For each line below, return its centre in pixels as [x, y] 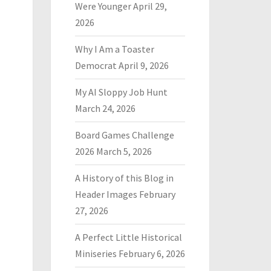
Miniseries [96, 253]
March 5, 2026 [124, 151]
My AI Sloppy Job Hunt [121, 92]
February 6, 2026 [152, 253]
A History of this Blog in [124, 178]
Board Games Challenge [124, 135]
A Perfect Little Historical [128, 237]
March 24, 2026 [105, 108]
